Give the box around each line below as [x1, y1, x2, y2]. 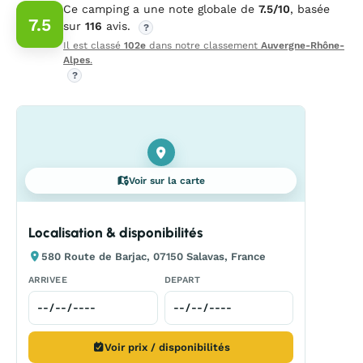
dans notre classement [146, 40, 261, 51]
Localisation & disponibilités [28, 224, 203, 241]
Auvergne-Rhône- [261, 40, 344, 51]
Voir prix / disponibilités [105, 341, 231, 353]
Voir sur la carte [129, 175, 206, 186]
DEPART [164, 275, 201, 285]
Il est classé [63, 40, 124, 51]
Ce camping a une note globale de [63, 2, 258, 15]
